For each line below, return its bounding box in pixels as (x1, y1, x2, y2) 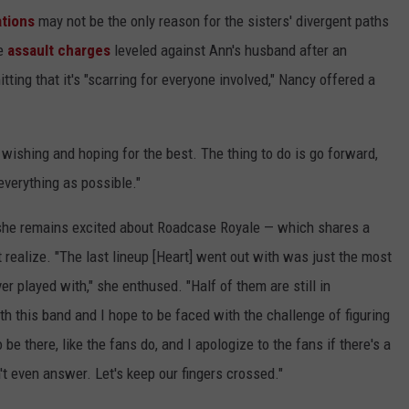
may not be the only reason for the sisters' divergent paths (35, 12, 389, 31)
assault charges (7, 41, 110, 60)
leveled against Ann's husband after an (110, 41, 347, 60)
